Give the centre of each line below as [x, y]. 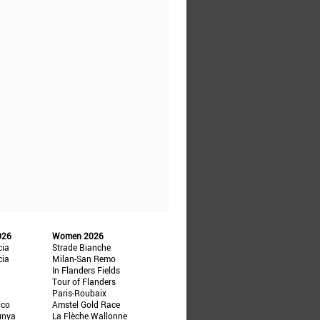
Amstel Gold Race [86, 304]
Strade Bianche [81, 247]
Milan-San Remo [84, 259]
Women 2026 [77, 236]
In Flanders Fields [86, 270]
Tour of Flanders [84, 281]
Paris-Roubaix [79, 293]
